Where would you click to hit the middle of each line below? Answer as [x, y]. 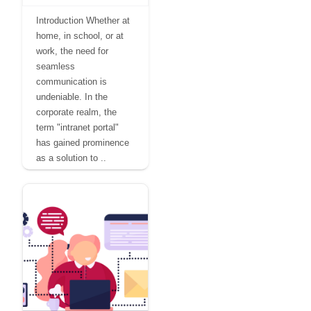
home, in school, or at [80, 36]
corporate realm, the [76, 112]
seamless [56, 66]
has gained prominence [83, 143]
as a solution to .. [71, 158]
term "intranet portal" [77, 127]
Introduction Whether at [83, 20]
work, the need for [72, 51]
